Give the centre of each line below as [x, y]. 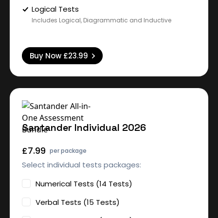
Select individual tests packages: [82, 165]
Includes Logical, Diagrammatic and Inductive [101, 20]
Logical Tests [55, 9]
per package [68, 151]
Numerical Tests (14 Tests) [84, 183]
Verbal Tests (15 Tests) [78, 202]
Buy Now [46, 56]
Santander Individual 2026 [84, 127]
